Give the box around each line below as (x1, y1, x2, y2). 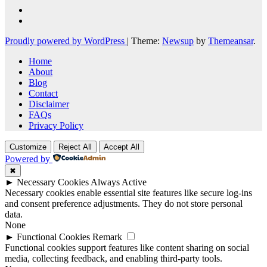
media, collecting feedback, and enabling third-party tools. (5, 253, 222, 264)
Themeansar (208, 36, 253, 46)
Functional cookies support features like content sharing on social (5, 243, 249, 253)
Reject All (58, 142, 92, 152)
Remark (92, 232, 122, 243)
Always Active (91, 177, 147, 188)
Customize (10, 142, 46, 152)
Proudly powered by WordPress (5, 36, 127, 46)
